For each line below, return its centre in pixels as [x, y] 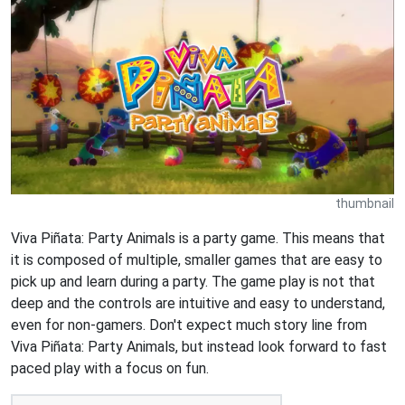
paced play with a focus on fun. [110, 368]
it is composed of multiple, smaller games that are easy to [197, 259]
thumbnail [365, 203]
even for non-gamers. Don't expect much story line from [189, 325]
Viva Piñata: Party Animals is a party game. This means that [198, 238]
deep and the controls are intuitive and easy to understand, [198, 303]
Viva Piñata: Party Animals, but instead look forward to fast [199, 346]
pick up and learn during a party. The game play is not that [193, 281]
